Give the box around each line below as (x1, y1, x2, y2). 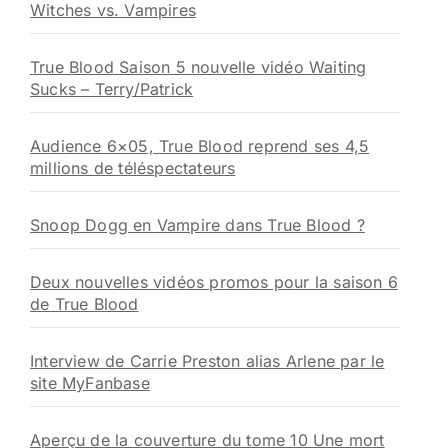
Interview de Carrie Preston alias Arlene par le (30, 351, 385, 371)
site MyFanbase (30, 373, 150, 393)
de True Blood (30, 294, 139, 314)
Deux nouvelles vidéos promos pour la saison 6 (30, 272, 399, 292)
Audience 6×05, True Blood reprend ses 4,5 (30, 136, 370, 156)
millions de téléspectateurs (30, 158, 236, 178)
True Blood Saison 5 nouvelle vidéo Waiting (30, 57, 367, 77)
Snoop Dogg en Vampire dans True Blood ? (30, 215, 365, 235)
